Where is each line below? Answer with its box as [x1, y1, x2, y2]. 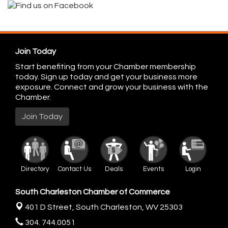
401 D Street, [25, 203, 76, 211]
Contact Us [58, 165, 91, 173]
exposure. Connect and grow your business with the [15, 82, 208, 91]
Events [143, 165, 164, 173]
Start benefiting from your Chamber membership [15, 62, 196, 71]
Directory [21, 165, 49, 173]
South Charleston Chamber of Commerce [15, 187, 170, 196]
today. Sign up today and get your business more [15, 72, 197, 81]
